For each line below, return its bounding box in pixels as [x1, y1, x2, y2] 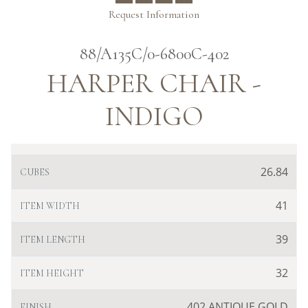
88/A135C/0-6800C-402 [79, 44, 229, 65]
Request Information [109, 8, 199, 22]
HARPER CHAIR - [47, 67, 261, 100]
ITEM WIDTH [20, 200, 80, 212]
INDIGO [104, 100, 203, 133]
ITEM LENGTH [20, 234, 85, 246]
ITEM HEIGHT [20, 267, 84, 280]
